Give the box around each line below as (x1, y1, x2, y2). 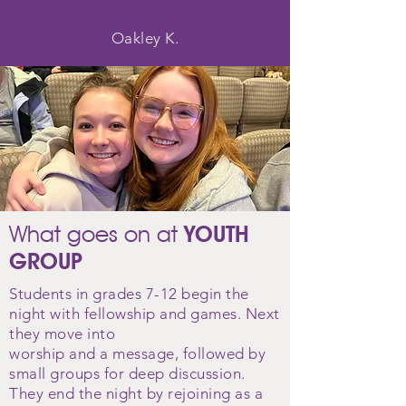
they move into (9, 324, 116, 343)
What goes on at (9, 220, 178, 247)
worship (9, 344, 70, 362)
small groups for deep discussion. (9, 364, 250, 382)
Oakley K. (111, 29, 179, 47)
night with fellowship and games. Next (9, 304, 280, 323)
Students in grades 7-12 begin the (9, 285, 249, 303)
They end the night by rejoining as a (9, 384, 264, 402)
